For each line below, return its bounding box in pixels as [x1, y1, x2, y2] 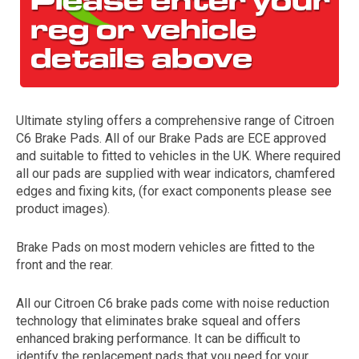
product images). [16, 201, 110, 216]
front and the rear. [16, 257, 113, 272]
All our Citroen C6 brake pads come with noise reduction [16, 296, 329, 311]
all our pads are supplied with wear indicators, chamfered [16, 166, 335, 181]
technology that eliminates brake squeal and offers [16, 313, 301, 329]
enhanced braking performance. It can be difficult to [16, 331, 301, 346]
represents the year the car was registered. [59, 193, 300, 208]
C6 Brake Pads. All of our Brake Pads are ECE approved [16, 131, 326, 146]
